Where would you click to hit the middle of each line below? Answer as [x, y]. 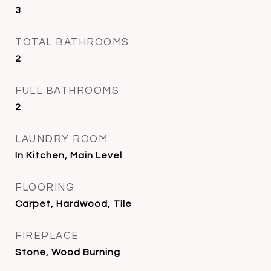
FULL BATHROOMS [67, 91]
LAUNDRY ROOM [61, 139]
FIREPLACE [47, 236]
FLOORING [45, 188]
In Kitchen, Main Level [69, 155]
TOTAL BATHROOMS [72, 42]
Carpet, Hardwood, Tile [73, 204]
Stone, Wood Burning [68, 252]
